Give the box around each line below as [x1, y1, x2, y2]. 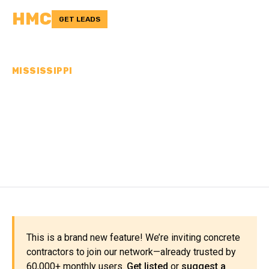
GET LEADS [59, 15, 100, 23]
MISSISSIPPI [12, 66, 73, 76]
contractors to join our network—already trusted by [26, 246, 236, 258]
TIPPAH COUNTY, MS [12, 126, 208, 149]
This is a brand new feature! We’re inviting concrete [26, 232, 240, 243]
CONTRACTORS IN [12, 105, 184, 128]
